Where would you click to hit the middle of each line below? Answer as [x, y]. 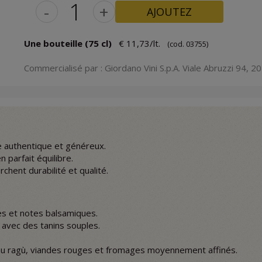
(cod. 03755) [187, 44]
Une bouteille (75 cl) [68, 44]
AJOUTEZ [169, 11]
